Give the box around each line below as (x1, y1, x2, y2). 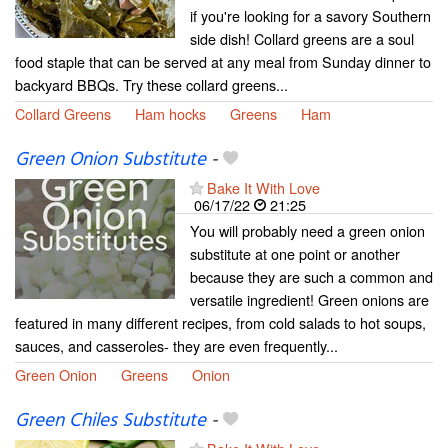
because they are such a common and (190, 266, 433, 288)
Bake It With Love (207, 177, 320, 199)
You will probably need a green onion (190, 220, 425, 242)
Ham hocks (135, 102, 206, 124)
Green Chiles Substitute (15, 406, 206, 437)
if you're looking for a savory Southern (190, 4, 431, 26)
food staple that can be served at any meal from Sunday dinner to (15, 50, 431, 72)
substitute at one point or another (190, 243, 400, 265)
